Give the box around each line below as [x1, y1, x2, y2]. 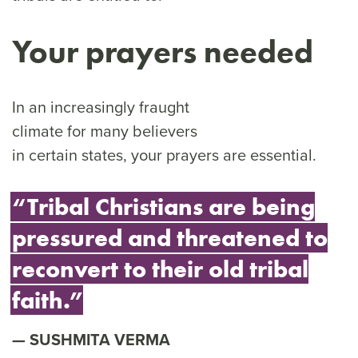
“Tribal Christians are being [12, 192, 315, 221]
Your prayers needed [12, 32, 320, 70]
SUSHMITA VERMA [30, 328, 170, 351]
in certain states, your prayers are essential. [12, 143, 320, 166]
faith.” [12, 285, 83, 315]
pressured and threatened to [12, 223, 328, 253]
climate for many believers [12, 119, 197, 142]
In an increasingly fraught [12, 95, 189, 118]
